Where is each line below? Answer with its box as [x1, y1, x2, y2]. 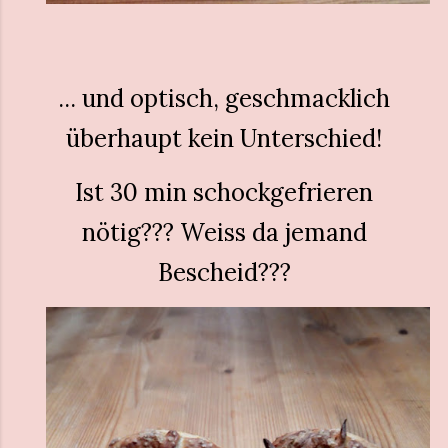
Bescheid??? [157, 257, 291, 288]
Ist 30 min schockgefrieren [75, 177, 373, 208]
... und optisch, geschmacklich [58, 83, 390, 114]
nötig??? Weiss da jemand [81, 217, 367, 248]
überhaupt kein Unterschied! [66, 123, 382, 154]
